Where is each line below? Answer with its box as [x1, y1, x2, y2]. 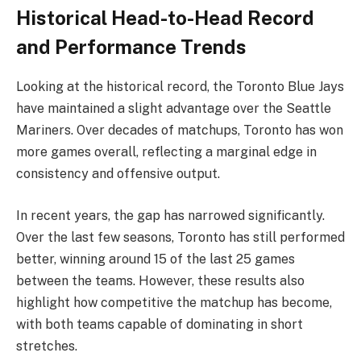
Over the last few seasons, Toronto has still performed [16, 229, 345, 245]
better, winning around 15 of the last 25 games [16, 251, 295, 267]
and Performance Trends [16, 35, 247, 59]
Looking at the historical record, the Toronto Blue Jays [16, 79, 344, 95]
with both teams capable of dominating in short [16, 316, 303, 332]
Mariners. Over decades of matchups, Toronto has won [16, 122, 343, 139]
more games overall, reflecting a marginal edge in [16, 144, 317, 160]
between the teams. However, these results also [16, 272, 305, 288]
